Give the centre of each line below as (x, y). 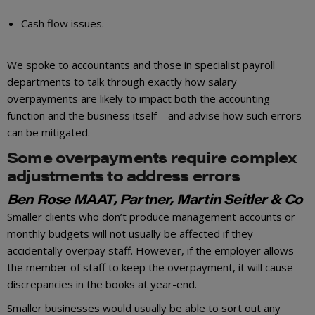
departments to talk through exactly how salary (122, 82)
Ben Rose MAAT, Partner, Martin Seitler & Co (155, 199)
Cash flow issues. (63, 23)
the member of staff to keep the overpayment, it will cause (150, 268)
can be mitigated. (49, 132)
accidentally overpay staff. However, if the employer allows (150, 251)
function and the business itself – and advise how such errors (154, 115)
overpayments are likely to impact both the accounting (139, 98)
